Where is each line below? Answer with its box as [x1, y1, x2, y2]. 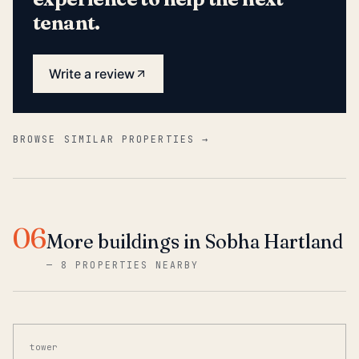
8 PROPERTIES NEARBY [61, 259, 200, 271]
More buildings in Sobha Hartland [46, 230, 343, 253]
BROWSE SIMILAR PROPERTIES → [13, 133, 209, 145]
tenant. [33, 11, 100, 34]
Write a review [49, 66, 135, 82]
